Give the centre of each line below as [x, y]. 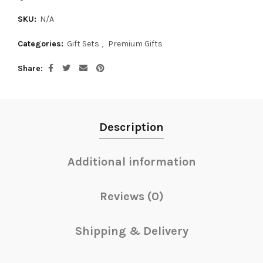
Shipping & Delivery [131, 231]
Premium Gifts [135, 43]
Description [131, 127]
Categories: [42, 43]
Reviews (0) [131, 196]
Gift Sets [83, 43]
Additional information [131, 161]
